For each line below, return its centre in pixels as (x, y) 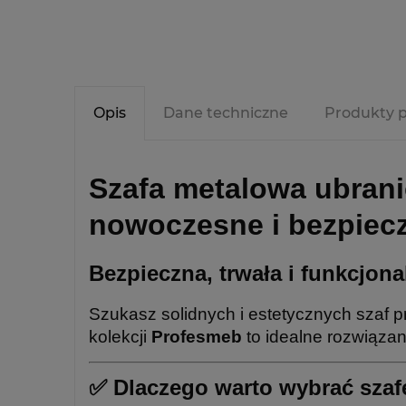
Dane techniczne (226, 112)
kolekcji (120, 336)
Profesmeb (197, 336)
